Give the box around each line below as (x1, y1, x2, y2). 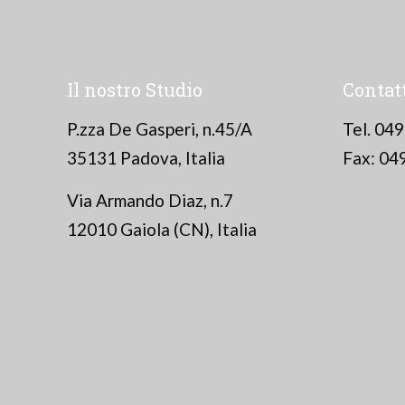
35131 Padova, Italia (67, 147, 225, 169)
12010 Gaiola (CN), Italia (67, 219, 257, 240)
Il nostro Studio (67, 78, 202, 102)
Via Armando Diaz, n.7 (67, 190, 233, 212)
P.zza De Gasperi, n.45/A (67, 118, 252, 140)
